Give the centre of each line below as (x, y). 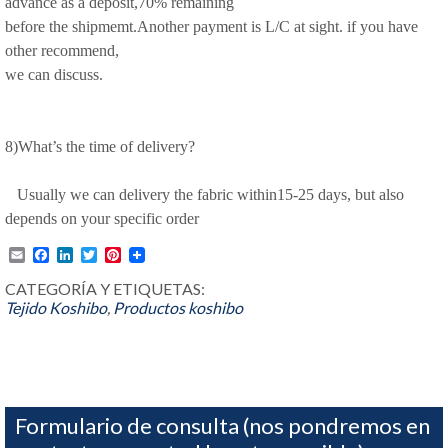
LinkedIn (102, 254)
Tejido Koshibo (56, 307)
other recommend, (62, 50)
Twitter (123, 254)
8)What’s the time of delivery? (100, 146)
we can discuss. (54, 74)
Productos (149, 307)
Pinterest (152, 254)
